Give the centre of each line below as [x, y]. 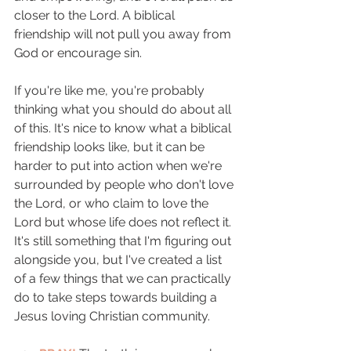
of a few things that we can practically [124, 279]
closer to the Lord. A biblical [96, 15]
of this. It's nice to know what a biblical [124, 128]
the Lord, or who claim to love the [113, 203]
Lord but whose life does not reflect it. [124, 222]
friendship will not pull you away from [124, 34]
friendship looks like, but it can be [111, 147]
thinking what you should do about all [124, 109]
